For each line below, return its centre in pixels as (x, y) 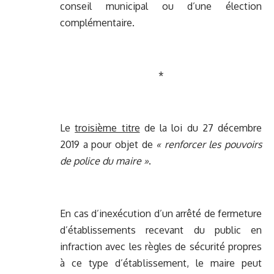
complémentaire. (97, 23)
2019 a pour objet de (108, 145)
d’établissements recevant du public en (161, 230)
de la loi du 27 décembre (201, 128)
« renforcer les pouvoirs (209, 145)
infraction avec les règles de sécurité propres (161, 247)
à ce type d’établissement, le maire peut (161, 263)
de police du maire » (104, 161)
